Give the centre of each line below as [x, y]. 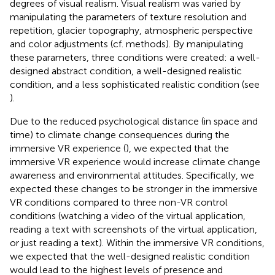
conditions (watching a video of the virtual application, [128, 215]
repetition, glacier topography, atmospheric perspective [131, 30]
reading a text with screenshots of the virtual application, [134, 229]
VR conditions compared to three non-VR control [119, 202]
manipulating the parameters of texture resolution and [128, 17]
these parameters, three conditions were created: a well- [135, 57]
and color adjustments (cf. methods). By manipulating [126, 44]
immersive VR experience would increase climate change [135, 161]
